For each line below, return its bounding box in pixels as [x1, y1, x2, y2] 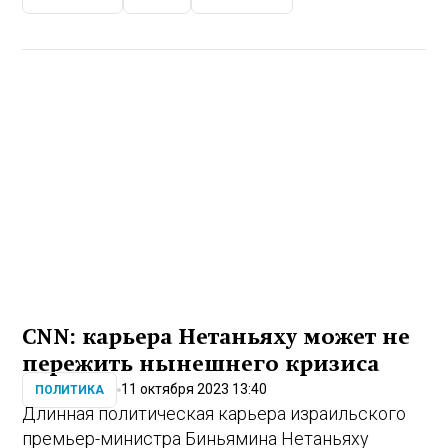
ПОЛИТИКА [35, 382, 105, 397]
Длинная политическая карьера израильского [22, 403, 407, 425]
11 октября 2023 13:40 [121, 381, 268, 397]
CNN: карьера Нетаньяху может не [22, 325, 411, 350]
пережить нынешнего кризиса [22, 352, 380, 377]
